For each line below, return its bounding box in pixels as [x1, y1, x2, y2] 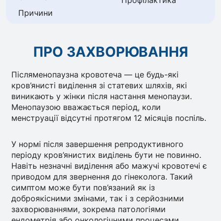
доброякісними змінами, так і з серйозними [11, 193, 184, 204]
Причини [18, 7, 53, 18]
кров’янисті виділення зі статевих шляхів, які [11, 80, 187, 90]
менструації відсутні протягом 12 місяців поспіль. [11, 112, 207, 123]
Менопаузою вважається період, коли [11, 102, 161, 112]
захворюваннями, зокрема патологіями [11, 204, 166, 215]
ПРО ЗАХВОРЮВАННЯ [33, 43, 188, 61]
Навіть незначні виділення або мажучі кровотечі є [11, 161, 208, 171]
